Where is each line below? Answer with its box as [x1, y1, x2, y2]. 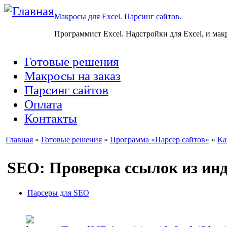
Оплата [24, 97, 62, 111]
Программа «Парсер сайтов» [110, 135, 209, 144]
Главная [6, 135, 33, 144]
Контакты [24, 111, 77, 125]
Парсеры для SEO [27, 188, 89, 197]
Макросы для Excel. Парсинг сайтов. [54, 12, 181, 21]
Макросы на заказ [24, 69, 121, 83]
